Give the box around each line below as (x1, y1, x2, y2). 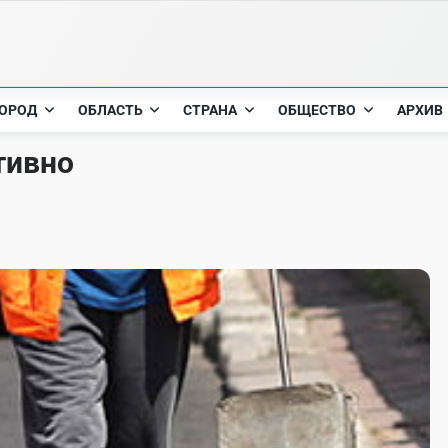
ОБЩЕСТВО (278, 102, 357, 118)
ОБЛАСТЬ (77, 102, 143, 118)
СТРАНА (183, 102, 238, 118)
